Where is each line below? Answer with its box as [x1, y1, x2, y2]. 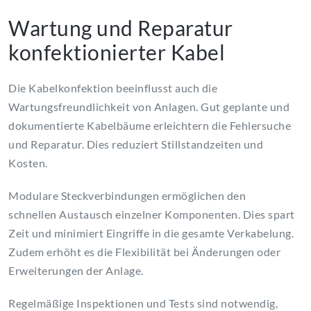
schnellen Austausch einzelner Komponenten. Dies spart [8, 208, 295, 221]
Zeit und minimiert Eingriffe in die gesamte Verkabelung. [8, 226, 294, 240]
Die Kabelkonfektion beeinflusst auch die [8, 81, 217, 95]
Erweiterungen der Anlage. [8, 264, 144, 278]
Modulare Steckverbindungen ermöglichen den [8, 189, 246, 203]
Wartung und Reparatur [8, 15, 233, 41]
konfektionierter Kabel [8, 40, 225, 65]
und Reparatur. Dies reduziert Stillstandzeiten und [8, 137, 263, 151]
